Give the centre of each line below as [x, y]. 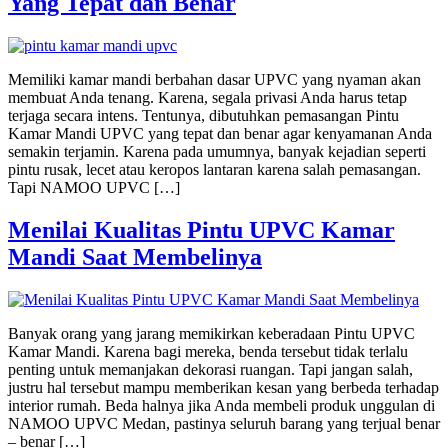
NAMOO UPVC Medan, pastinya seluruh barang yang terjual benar [224, 423]
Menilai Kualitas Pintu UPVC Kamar [201, 229]
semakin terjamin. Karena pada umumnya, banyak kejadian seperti [217, 151]
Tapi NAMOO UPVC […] [94, 187]
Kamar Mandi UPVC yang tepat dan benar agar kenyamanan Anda [220, 133]
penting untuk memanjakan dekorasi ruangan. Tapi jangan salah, [210, 369]
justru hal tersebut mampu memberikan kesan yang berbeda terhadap [223, 387]
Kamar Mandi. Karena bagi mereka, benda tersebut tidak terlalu [208, 351]
